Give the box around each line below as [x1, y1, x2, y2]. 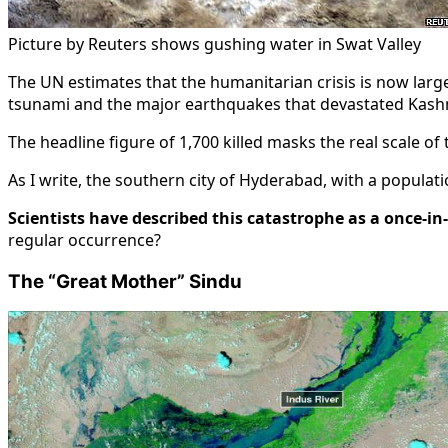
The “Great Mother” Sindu [8, 269, 242, 293]
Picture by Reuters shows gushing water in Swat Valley [8, 32, 421, 55]
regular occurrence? [8, 228, 161, 251]
